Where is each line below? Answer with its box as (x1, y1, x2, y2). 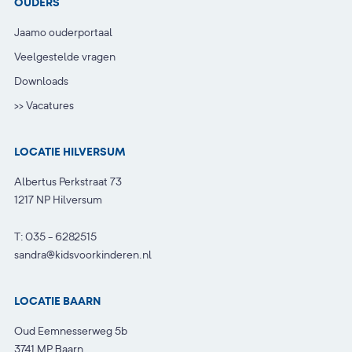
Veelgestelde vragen (14, 49, 115, 64)
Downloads (14, 73, 68, 88)
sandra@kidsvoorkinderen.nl (14, 247, 152, 262)
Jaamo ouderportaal (14, 24, 112, 39)
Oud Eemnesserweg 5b (14, 323, 127, 338)
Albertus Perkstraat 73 (14, 174, 122, 189)
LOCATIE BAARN (14, 293, 101, 309)
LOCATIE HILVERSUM (14, 144, 126, 159)
